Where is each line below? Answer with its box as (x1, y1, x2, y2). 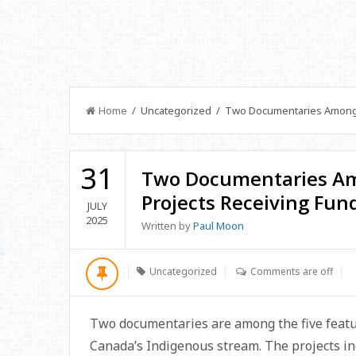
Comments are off (250, 265, 333, 278)
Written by (141, 219, 193, 233)
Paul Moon (192, 219, 244, 233)
